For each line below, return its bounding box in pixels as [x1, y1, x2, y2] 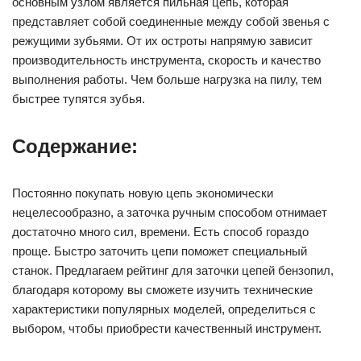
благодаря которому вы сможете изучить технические [12, 283, 313, 297]
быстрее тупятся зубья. [12, 92, 145, 106]
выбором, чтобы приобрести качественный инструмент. [12, 322, 322, 335]
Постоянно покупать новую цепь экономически [12, 186, 273, 200]
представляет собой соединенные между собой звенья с [12, 15, 330, 28]
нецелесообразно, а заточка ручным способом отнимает [12, 205, 327, 219]
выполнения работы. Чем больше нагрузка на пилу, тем [12, 73, 322, 86]
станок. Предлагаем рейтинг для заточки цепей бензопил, [12, 263, 334, 277]
